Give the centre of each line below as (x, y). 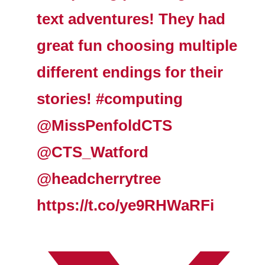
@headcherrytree (99, 178)
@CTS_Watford (93, 152)
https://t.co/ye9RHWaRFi (126, 205)
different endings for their (130, 72)
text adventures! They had (131, 19)
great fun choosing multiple (137, 45)
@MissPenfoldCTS (105, 125)
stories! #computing (110, 98)
